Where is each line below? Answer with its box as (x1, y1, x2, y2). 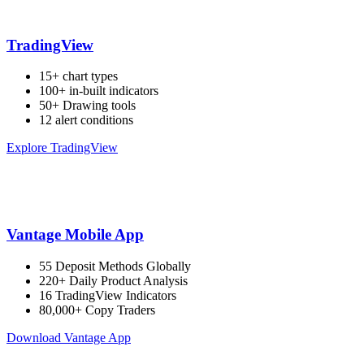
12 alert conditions (39, 113, 133, 128)
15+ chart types (39, 69, 118, 84)
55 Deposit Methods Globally (39, 258, 191, 273)
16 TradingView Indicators (39, 288, 176, 302)
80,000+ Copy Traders (39, 302, 155, 317)
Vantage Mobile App (6, 226, 144, 244)
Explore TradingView (6, 141, 118, 155)
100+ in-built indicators (39, 84, 158, 98)
